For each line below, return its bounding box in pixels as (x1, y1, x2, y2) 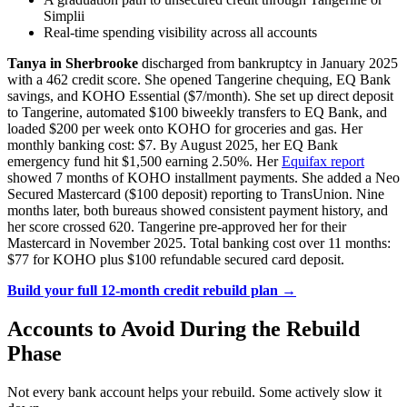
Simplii (44, 8, 84, 25)
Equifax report (282, 154, 364, 170)
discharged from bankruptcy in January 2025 (138, 55, 398, 72)
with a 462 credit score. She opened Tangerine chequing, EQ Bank (7, 72, 391, 88)
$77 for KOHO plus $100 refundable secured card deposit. (7, 252, 344, 268)
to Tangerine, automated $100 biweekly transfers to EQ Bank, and (7, 104, 387, 121)
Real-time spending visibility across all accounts (44, 25, 317, 41)
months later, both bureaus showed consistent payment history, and (7, 203, 388, 219)
